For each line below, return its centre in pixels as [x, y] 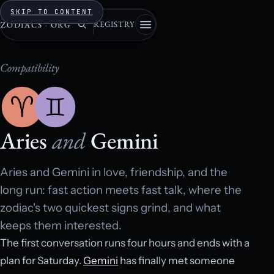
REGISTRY [115, 24]
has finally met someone [176, 261]
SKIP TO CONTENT [52, 12]
